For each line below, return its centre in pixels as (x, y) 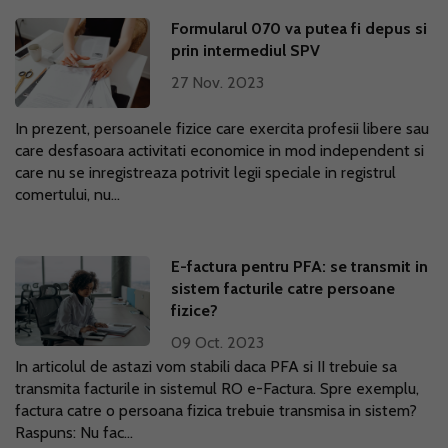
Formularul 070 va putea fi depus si (299, 28)
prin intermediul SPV (246, 50)
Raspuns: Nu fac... (74, 432)
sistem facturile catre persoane (283, 288)
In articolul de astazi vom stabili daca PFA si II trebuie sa (206, 366)
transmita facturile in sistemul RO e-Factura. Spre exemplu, (217, 388)
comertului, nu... (67, 194)
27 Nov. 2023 (218, 82)
